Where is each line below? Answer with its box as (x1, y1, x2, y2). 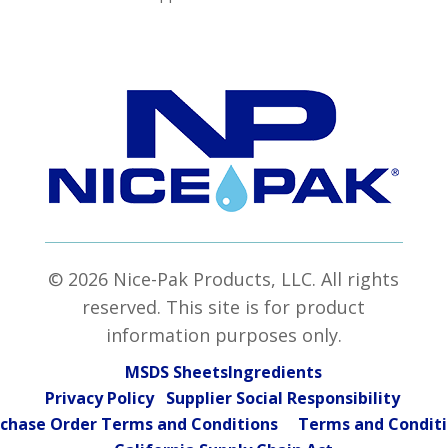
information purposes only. (105, 322, 342, 347)
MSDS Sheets (125, 360, 229, 383)
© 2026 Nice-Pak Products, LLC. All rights (48, 266, 400, 291)
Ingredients (228, 360, 323, 383)
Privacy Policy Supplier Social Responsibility (44, 386, 404, 409)
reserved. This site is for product (82, 294, 366, 319)
